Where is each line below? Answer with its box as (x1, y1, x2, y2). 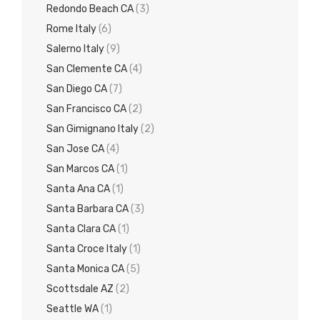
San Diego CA (46, 83, 107, 96)
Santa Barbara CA (46, 203, 129, 216)
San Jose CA (46, 143, 104, 156)
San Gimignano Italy (46, 123, 139, 136)
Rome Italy (46, 23, 96, 36)
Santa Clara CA (46, 223, 116, 236)
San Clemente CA (46, 63, 127, 76)
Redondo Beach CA (46, 3, 134, 16)
